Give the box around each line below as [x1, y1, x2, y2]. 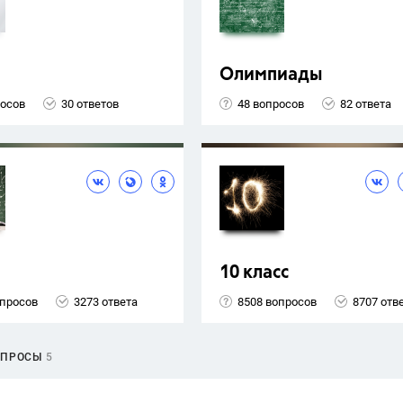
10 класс [219, 264, 289, 283]
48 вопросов [237, 96, 304, 111]
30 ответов [61, 96, 119, 111]
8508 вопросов [237, 294, 317, 309]
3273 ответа [74, 294, 138, 309]
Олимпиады [219, 66, 323, 85]
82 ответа [340, 96, 391, 111]
